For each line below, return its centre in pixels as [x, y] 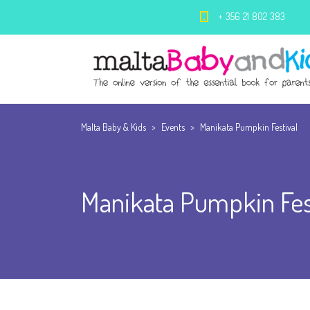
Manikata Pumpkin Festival [249, 127]
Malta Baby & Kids [113, 127]
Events [173, 127]
